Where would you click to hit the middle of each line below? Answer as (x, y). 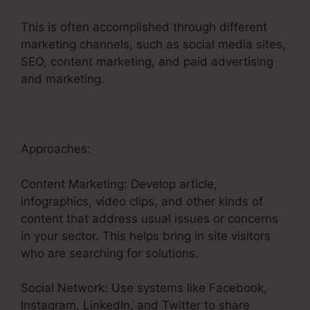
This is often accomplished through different (144, 27)
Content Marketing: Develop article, (119, 184)
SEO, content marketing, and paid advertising (147, 62)
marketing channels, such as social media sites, (153, 45)
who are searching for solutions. (110, 253)
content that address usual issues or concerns (149, 218)
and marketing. (63, 79)
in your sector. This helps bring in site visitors (146, 236)
